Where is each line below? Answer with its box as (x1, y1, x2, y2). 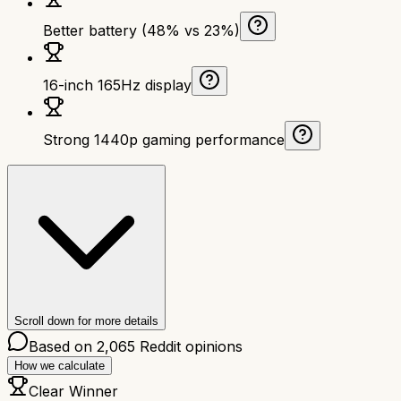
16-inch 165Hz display (43, 75, 192, 94)
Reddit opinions (135, 337, 243, 355)
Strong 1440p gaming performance (43, 130, 285, 149)
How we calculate (14, 358, 105, 372)
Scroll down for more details (14, 313, 158, 328)
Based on (29, 337, 97, 355)
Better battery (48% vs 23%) (43, 21, 240, 39)
